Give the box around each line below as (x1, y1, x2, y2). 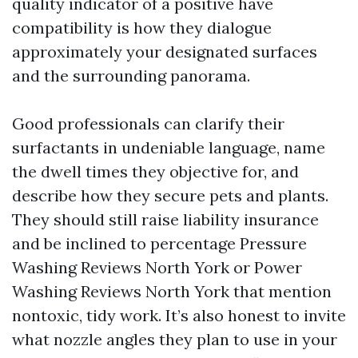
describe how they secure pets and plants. (12, 185, 328, 205)
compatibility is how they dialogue (12, 18, 272, 38)
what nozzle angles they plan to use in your (12, 329, 337, 349)
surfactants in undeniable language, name (12, 137, 325, 157)
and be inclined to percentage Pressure (12, 233, 307, 253)
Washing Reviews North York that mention (12, 281, 332, 301)
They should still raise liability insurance (12, 209, 319, 229)
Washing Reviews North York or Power (12, 257, 302, 277)
